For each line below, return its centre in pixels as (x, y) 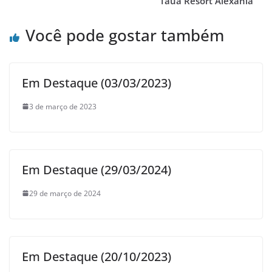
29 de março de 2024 (65, 193)
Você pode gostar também (125, 35)
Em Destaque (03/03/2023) (97, 83)
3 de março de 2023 (63, 106)
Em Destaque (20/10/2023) (97, 256)
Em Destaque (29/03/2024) (97, 169)
